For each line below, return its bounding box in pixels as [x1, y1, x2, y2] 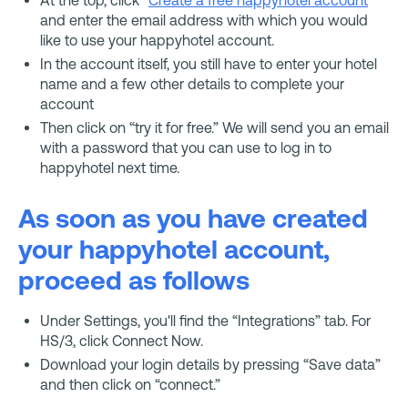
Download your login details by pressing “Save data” [40, 355, 381, 372]
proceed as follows [18, 264, 250, 295]
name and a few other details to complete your [40, 75, 344, 92]
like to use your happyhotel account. [40, 31, 274, 48]
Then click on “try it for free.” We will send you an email [40, 118, 389, 136]
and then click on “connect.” [40, 375, 220, 393]
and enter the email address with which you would [40, 11, 368, 28]
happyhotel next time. [40, 158, 179, 176]
